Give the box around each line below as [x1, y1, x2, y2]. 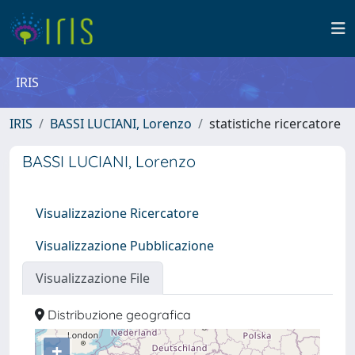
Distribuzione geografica [44, 307, 191, 323]
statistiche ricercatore [209, 115, 341, 132]
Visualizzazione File [36, 269, 150, 287]
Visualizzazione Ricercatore [36, 204, 199, 222]
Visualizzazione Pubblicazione [36, 237, 214, 254]
